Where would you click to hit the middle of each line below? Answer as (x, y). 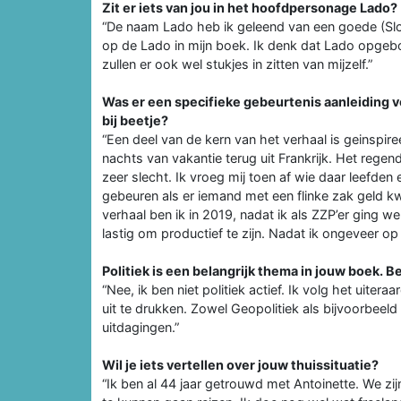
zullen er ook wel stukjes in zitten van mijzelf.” (237, 64)
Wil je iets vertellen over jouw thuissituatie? (240, 364)
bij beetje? (135, 120)
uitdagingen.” (141, 327)
